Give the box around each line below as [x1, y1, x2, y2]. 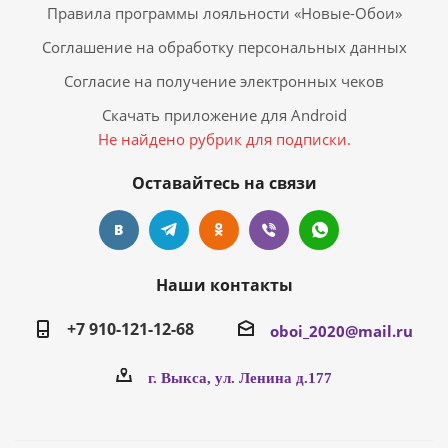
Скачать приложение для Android [101, 105, 347, 125]
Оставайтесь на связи [131, 172, 317, 194]
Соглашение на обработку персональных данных [41, 37, 407, 57]
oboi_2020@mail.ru [270, 320, 413, 341]
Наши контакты [155, 274, 293, 296]
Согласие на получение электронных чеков [64, 71, 384, 91]
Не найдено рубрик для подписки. [97, 129, 351, 149]
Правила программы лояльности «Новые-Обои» [46, 3, 402, 23]
